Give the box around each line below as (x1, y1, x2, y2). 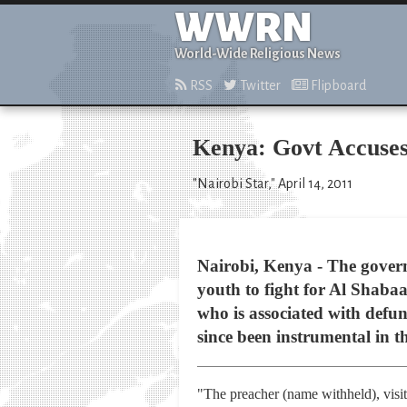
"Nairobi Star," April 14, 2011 (193, 176, 352, 191)
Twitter (237, 78, 281, 93)
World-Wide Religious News (174, 46, 341, 61)
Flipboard (308, 78, 366, 93)
